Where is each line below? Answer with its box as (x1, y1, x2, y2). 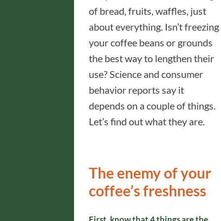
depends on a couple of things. (89, 100, 216, 111)
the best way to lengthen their (89, 52, 214, 64)
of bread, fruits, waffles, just (89, 5, 206, 17)
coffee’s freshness (89, 182, 206, 199)
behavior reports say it (89, 84, 184, 96)
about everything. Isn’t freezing (89, 21, 219, 33)
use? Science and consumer (89, 68, 203, 80)
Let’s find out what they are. (89, 115, 205, 127)
